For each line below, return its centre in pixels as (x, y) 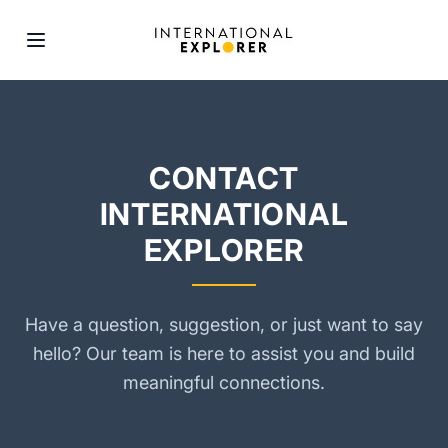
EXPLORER (224, 250)
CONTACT (224, 178)
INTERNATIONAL (224, 214)
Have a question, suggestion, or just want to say (224, 324)
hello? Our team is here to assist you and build (224, 353)
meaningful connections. (224, 382)
